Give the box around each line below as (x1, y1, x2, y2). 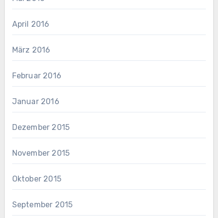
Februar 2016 (12, 71, 61, 80)
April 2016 (12, 19, 50, 29)
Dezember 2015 (12, 122, 70, 132)
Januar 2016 (12, 96, 59, 106)
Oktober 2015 (12, 174, 61, 183)
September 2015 (12, 200, 73, 209)
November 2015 (12, 148, 70, 158)
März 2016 (12, 45, 51, 54)
